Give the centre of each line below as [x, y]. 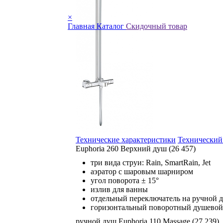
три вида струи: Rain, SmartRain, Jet [151, 163]
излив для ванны [119, 189]
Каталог [111, 26]
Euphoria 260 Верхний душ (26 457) [136, 149]
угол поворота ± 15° [125, 180]
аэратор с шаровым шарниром [142, 171]
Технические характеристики [126, 140]
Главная [82, 26]
